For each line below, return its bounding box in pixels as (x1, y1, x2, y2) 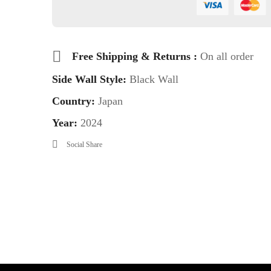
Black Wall (126, 73, 178, 86)
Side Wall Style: (51, 73, 126, 86)
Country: (51, 95, 98, 108)
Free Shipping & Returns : (71, 50, 200, 62)
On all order (200, 50, 253, 62)
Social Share (66, 140, 102, 149)
